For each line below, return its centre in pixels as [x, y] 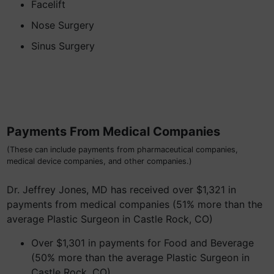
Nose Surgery [63, 25]
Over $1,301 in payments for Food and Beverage [143, 243]
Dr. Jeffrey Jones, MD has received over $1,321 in [121, 190]
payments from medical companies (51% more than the [135, 204]
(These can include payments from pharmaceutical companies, [122, 150]
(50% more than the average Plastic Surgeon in [140, 257]
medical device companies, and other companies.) [99, 161]
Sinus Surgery [63, 46]
